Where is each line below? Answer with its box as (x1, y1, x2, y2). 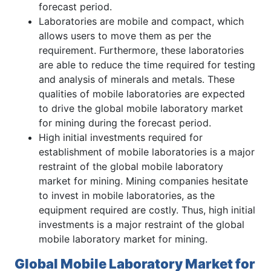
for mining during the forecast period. (39, 116, 211, 129)
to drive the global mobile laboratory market (39, 102, 243, 114)
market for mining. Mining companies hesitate (39, 174, 248, 187)
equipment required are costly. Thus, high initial (39, 203, 255, 216)
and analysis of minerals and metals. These (39, 73, 235, 85)
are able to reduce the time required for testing (39, 58, 255, 71)
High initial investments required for (39, 131, 203, 143)
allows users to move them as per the (39, 29, 211, 42)
